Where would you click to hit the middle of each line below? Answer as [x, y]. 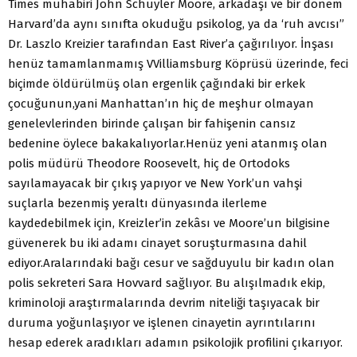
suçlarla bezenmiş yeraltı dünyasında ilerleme [137, 203]
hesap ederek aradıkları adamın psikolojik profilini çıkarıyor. [175, 342]
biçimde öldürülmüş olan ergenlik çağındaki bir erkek [157, 83]
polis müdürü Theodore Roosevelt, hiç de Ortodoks [149, 163]
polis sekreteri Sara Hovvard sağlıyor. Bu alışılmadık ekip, [167, 282]
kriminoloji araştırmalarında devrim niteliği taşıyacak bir [164, 302]
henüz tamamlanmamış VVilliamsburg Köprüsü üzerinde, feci [178, 63]
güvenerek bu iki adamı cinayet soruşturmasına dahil [157, 243]
